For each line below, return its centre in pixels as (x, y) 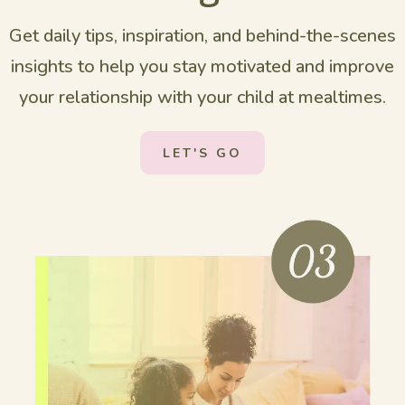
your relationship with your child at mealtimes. (202, 97)
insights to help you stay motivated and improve (202, 66)
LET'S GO (202, 153)
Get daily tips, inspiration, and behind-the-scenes (202, 36)
